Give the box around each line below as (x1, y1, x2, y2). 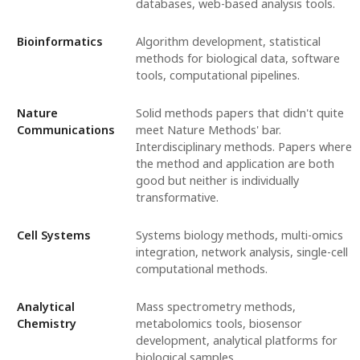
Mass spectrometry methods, (135, 298, 296, 314)
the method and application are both (135, 155, 334, 171)
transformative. (135, 189, 219, 205)
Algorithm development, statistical (135, 33, 321, 49)
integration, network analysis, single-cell (135, 243, 348, 260)
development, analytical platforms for (135, 332, 337, 348)
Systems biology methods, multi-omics (135, 227, 343, 243)
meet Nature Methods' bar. (135, 121, 281, 137)
